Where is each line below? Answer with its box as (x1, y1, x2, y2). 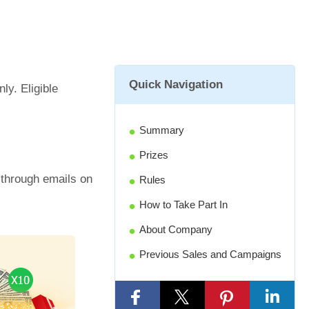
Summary (139, 124, 184, 136)
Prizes (139, 149, 168, 161)
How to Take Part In (139, 199, 228, 210)
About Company (139, 223, 212, 235)
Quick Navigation (129, 78, 223, 91)
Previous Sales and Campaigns (139, 248, 281, 260)
